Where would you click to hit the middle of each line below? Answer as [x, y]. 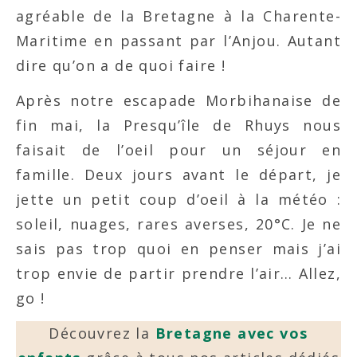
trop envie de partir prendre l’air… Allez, [178, 273]
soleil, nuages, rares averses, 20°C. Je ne [178, 224]
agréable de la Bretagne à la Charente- [178, 16]
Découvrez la [102, 333]
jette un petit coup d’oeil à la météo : [178, 199]
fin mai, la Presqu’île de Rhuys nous [178, 125]
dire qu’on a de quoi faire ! [121, 65]
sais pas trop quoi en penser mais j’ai [178, 249]
